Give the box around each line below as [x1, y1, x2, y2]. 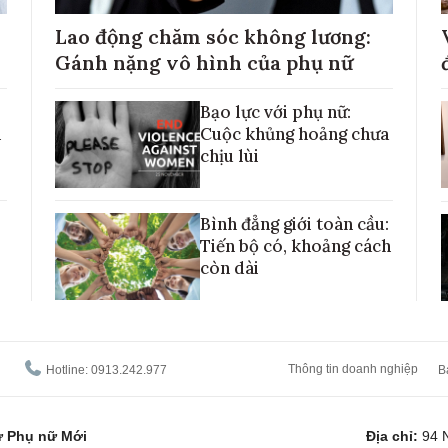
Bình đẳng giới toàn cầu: [200, 212, 389, 235]
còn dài [200, 256, 259, 279]
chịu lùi [200, 144, 259, 167]
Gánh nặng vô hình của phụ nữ [55, 49, 353, 75]
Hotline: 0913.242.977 [43, 362, 167, 377]
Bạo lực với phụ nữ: [200, 100, 351, 123]
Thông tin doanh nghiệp [288, 361, 418, 376]
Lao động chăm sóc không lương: [55, 23, 371, 49]
